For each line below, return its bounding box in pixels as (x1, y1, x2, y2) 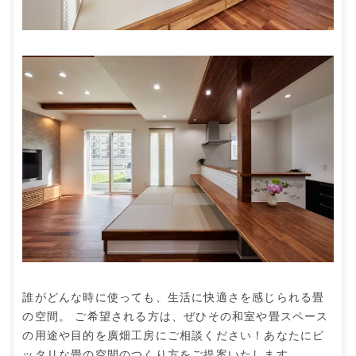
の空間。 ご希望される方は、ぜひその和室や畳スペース (22, 310, 329, 323)
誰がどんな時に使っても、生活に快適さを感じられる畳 (22, 291, 325, 304)
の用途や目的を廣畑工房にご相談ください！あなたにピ (22, 329, 325, 342)
